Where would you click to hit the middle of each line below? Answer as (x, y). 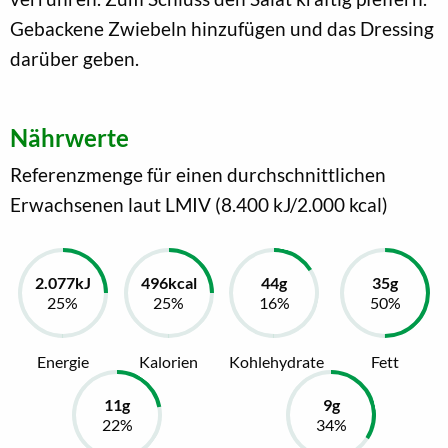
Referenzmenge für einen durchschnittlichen (198, 174)
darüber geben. (74, 58)
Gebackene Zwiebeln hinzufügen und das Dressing (222, 28)
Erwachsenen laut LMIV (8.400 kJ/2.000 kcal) (199, 204)
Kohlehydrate (277, 361)
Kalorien (169, 361)
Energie (62, 361)
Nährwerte (69, 137)
